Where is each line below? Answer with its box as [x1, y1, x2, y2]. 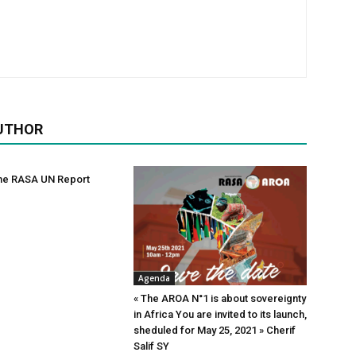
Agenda [138, 273, 170, 284]
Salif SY [133, 340, 169, 352]
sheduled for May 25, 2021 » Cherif [133, 324, 296, 336]
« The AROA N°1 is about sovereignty [133, 292, 306, 304]
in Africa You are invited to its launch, [133, 308, 307, 320]
